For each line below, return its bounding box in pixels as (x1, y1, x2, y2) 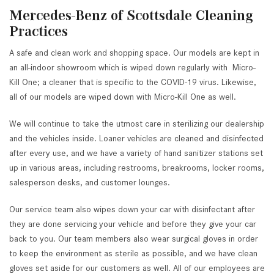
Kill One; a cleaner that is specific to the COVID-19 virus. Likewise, (9, 77, 256, 87)
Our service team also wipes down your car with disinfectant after (9, 204, 255, 215)
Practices (9, 23, 68, 40)
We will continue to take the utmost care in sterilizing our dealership (9, 119, 264, 129)
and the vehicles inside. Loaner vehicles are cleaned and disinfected (9, 133, 264, 144)
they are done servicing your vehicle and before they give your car (9, 219, 256, 229)
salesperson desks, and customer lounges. (9, 177, 170, 188)
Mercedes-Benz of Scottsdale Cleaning (9, 7, 253, 24)
